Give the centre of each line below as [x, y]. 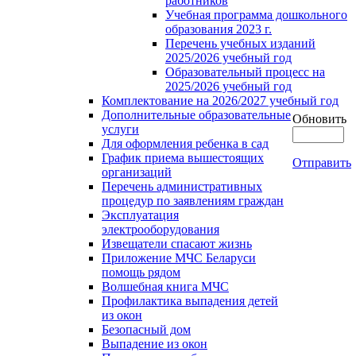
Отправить [322, 162]
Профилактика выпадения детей [190, 301]
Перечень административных [182, 187]
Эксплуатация [140, 215]
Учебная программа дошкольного [256, 15]
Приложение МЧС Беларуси [179, 258]
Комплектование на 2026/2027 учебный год [220, 101]
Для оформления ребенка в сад [185, 144]
